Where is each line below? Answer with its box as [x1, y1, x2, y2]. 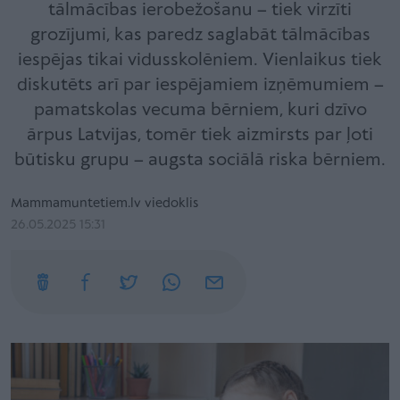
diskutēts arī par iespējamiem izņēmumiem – [16, 76, 384, 95]
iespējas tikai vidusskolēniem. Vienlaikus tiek [18, 51, 382, 70]
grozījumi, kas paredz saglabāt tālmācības [29, 26, 371, 45]
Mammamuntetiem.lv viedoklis [11, 196, 198, 211]
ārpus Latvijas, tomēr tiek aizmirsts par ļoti [27, 126, 373, 145]
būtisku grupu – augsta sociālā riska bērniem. [14, 151, 386, 170]
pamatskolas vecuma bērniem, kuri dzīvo [33, 101, 367, 120]
